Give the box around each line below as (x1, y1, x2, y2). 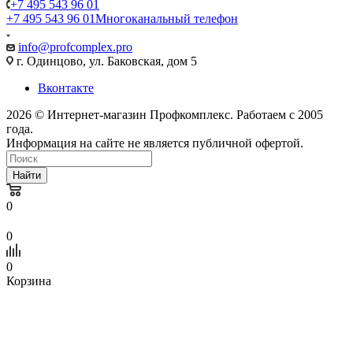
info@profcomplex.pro (18, 39, 132, 54)
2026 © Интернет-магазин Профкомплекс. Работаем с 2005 (6, 107, 323, 121)
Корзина (6, 273, 51, 288)
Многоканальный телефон (95, 11, 238, 25)
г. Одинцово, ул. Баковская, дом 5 (13, 54, 197, 68)
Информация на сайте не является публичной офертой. (6, 136, 303, 150)
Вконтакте (38, 80, 94, 95)
